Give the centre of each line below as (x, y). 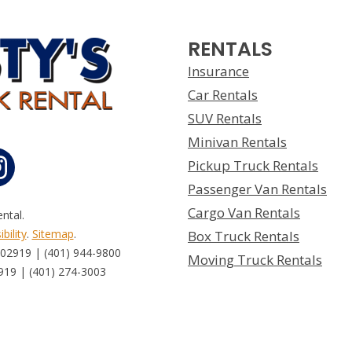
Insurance (218, 71)
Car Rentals (223, 95)
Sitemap (53, 234)
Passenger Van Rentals (257, 189)
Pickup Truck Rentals (253, 165)
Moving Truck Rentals (255, 260)
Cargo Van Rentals (244, 213)
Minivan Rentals (237, 142)
